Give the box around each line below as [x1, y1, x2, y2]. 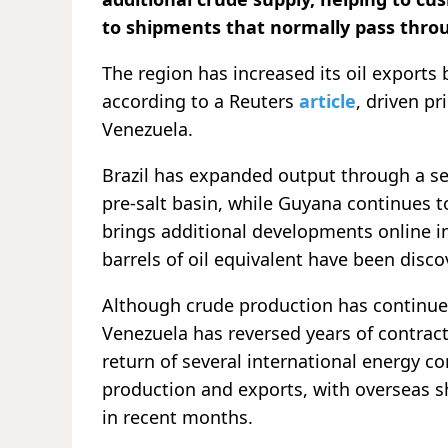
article [299, 89, 356, 114]
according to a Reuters [102, 89, 299, 114]
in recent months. [102, 405, 253, 430]
